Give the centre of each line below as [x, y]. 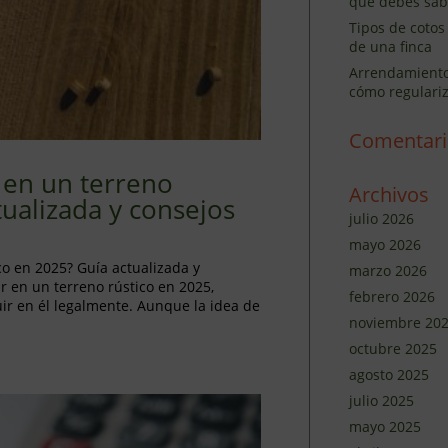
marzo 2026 [387, 270]
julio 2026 [381, 218]
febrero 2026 [391, 296]
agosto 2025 [388, 374]
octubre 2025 [392, 348]
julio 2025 [381, 400]
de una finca [390, 46]
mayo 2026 [384, 244]
